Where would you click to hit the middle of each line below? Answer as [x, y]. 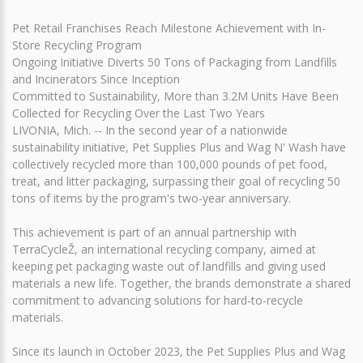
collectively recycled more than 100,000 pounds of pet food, [170, 164]
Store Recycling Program [77, 45]
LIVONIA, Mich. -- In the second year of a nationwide [150, 130]
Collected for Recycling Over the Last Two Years [139, 113]
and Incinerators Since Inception [96, 79]
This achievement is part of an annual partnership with [154, 232]
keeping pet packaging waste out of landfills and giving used [169, 266]
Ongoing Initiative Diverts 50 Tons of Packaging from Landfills [175, 62]
